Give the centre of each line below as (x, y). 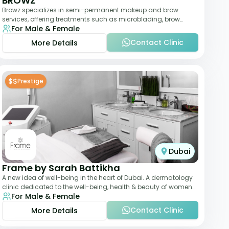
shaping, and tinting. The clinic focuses (64, 28)
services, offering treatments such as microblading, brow (91, 19)
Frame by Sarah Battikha (61, 168)
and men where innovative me (50, 196)
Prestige (30, 81)
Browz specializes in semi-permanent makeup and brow (90, 10)
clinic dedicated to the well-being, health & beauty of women (97, 187)
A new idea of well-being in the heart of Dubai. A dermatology (97, 178)
